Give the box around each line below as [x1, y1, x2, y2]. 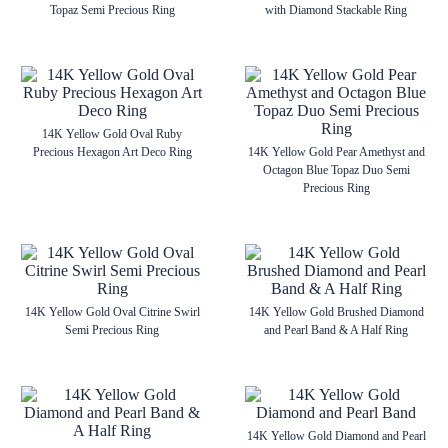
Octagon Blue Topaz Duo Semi [262, 163, 410, 177]
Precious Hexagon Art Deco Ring [32, 145, 192, 159]
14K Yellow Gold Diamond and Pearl [246, 429, 426, 443]
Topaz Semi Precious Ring [49, 3, 175, 17]
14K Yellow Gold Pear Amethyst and [247, 145, 425, 159]
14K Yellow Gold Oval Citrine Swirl [24, 305, 200, 319]
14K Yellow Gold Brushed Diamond [248, 305, 424, 319]
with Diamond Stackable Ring [265, 3, 407, 17]
